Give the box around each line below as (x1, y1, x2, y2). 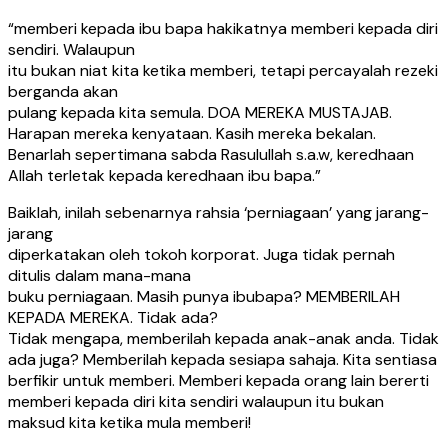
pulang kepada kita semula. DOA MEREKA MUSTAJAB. (8, 101, 392, 123)
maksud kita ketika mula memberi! (8, 411, 251, 433)
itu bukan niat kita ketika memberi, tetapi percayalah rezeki (8, 59, 438, 81)
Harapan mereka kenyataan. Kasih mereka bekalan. (8, 122, 376, 144)
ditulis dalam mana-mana (8, 264, 191, 286)
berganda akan (8, 80, 118, 102)
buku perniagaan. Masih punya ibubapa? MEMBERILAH (8, 285, 400, 307)
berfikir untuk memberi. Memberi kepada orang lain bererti (8, 369, 429, 391)
